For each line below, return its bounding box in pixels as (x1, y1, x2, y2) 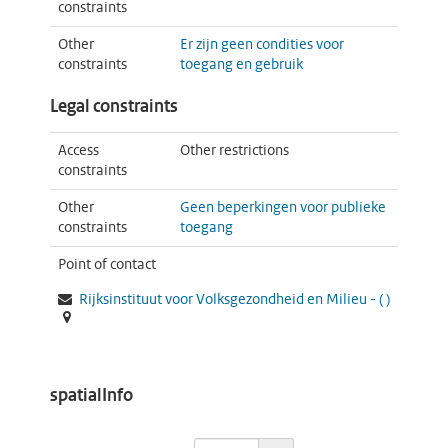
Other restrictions (179, 144, 289, 158)
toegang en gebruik (179, 58, 303, 72)
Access (58, 144, 99, 158)
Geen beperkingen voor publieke (179, 201, 386, 215)
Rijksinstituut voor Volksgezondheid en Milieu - (79, 293, 379, 307)
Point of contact (58, 258, 156, 272)
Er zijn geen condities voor (179, 38, 344, 52)
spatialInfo (50, 387, 133, 406)
